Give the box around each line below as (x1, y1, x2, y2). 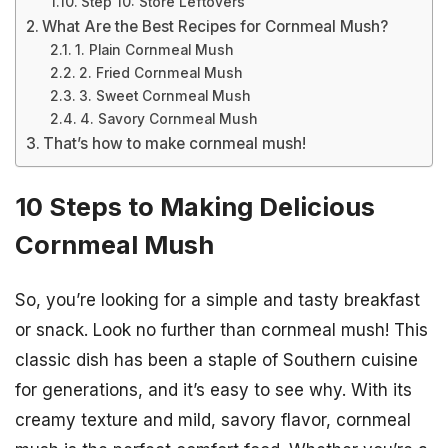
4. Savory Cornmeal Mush (79, 111, 258, 127)
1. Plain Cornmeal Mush (74, 42, 234, 58)
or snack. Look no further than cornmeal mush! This (15, 320, 428, 341)
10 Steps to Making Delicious (15, 191, 375, 223)
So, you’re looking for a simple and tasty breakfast (15, 290, 420, 311)
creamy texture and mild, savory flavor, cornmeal (15, 410, 411, 431)
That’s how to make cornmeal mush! (43, 134, 307, 153)
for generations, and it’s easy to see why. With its (15, 380, 412, 401)
